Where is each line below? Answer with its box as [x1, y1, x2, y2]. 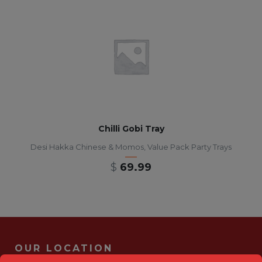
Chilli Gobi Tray [98, 123, 164, 134]
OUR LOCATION [15, 243, 113, 254]
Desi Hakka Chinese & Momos [30, 142, 144, 151]
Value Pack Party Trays [147, 142, 232, 151]
